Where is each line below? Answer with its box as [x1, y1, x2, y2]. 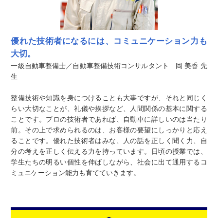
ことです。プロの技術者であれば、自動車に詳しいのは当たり [11, 115, 207, 123]
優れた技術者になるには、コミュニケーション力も [11, 36, 207, 46]
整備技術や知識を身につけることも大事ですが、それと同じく [11, 94, 207, 102]
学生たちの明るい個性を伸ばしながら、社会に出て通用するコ [11, 158, 207, 166]
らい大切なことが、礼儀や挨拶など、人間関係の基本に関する [11, 105, 207, 112]
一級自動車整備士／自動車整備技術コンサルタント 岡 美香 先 [11, 62, 207, 70]
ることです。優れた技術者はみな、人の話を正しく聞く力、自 [11, 137, 207, 145]
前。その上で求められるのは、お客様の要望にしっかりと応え [11, 126, 207, 134]
